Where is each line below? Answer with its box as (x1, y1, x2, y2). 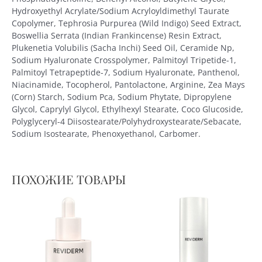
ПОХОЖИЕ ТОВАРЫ (12, 171, 126, 187)
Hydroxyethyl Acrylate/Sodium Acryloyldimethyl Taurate (12, 5, 229, 17)
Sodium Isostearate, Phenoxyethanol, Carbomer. (12, 128, 201, 140)
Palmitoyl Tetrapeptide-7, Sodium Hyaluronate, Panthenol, (12, 67, 240, 78)
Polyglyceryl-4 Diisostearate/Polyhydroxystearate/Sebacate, (12, 116, 242, 127)
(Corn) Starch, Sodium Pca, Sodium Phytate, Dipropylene (12, 91, 232, 103)
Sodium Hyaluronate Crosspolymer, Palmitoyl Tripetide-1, (12, 54, 236, 66)
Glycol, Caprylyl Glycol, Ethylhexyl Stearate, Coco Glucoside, (12, 104, 243, 115)
